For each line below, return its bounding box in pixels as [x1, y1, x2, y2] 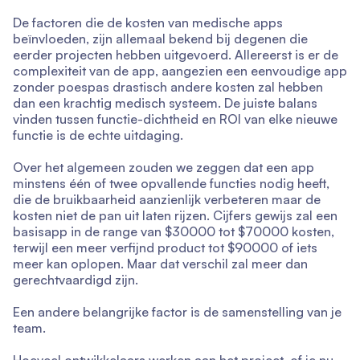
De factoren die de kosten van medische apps [13, 14, 283, 31]
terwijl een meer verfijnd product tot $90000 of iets [13, 239, 317, 256]
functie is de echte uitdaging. [13, 126, 183, 143]
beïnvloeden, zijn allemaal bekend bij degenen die [13, 30, 308, 47]
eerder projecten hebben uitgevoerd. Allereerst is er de [13, 46, 338, 63]
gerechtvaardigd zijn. [13, 271, 138, 288]
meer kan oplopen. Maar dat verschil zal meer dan [13, 255, 308, 272]
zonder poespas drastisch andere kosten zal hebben [13, 78, 323, 95]
